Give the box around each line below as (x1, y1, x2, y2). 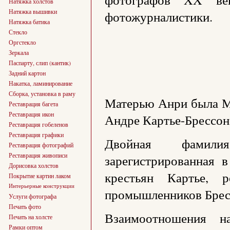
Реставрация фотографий (8, 141, 73, 149)
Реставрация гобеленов (8, 120, 68, 128)
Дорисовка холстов (8, 161, 59, 169)
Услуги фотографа (8, 192, 56, 200)
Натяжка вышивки (8, 7, 57, 15)
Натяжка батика (8, 17, 50, 26)
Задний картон (8, 69, 46, 77)
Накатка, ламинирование (8, 79, 72, 87)
